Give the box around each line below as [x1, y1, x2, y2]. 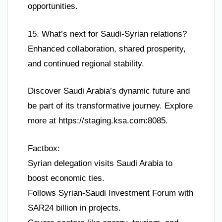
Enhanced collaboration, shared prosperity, [28, 44, 186, 54]
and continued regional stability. [28, 58, 144, 68]
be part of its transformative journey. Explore [28, 101, 193, 111]
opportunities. [28, 1, 78, 11]
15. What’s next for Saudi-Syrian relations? [28, 29, 187, 39]
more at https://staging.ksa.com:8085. [28, 116, 168, 126]
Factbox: [28, 143, 60, 153]
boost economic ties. [28, 173, 105, 183]
